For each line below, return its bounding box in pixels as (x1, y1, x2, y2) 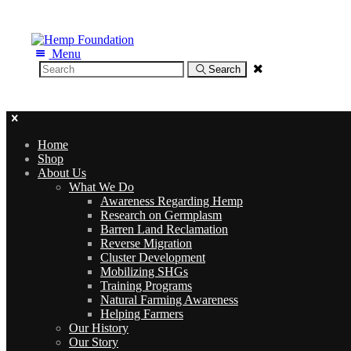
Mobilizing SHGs (100, 265, 188, 278)
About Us (38, 166, 86, 179)
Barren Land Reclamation (100, 223, 228, 236)
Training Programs (100, 279, 192, 292)
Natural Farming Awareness (100, 293, 238, 306)
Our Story (69, 335, 118, 349)
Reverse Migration (100, 237, 192, 250)
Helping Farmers (100, 307, 183, 320)
